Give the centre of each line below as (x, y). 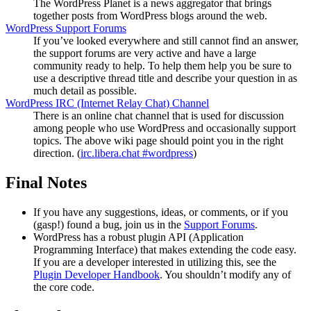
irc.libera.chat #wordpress (137, 153)
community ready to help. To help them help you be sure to (162, 66)
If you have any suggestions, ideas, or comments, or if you (161, 212)
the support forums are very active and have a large (145, 53)
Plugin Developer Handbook (96, 275)
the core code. (64, 287)
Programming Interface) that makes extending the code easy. (165, 250)
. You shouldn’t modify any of (225, 275)
